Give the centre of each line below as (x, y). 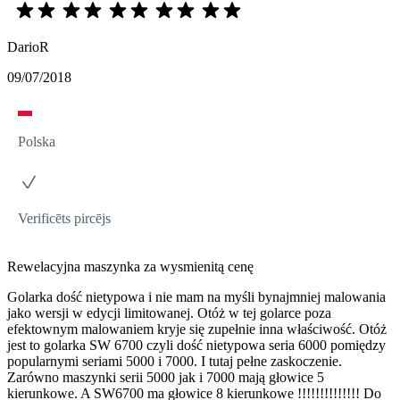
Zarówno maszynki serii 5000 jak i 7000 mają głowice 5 (166, 378)
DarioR (28, 47)
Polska (37, 142)
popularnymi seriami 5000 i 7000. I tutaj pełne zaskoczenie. (175, 362)
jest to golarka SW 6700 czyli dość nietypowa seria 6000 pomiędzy (196, 346)
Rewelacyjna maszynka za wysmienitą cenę (130, 267)
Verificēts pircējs (64, 219)
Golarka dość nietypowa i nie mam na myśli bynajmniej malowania (196, 297)
